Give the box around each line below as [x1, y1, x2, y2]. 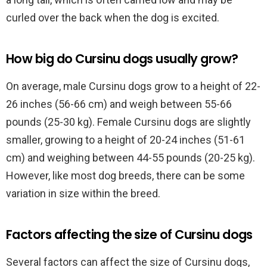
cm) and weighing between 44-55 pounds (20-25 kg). [6, 151, 255, 164]
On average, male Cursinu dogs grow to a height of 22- [6, 80, 260, 92]
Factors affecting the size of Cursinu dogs [6, 226, 253, 243]
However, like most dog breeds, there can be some [6, 169, 245, 182]
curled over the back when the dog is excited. [6, 11, 219, 24]
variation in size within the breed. [6, 187, 160, 200]
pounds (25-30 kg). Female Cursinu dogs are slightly [6, 116, 251, 128]
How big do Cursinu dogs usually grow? [6, 50, 238, 67]
